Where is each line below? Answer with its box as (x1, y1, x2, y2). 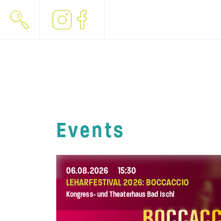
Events (56, 117, 125, 144)
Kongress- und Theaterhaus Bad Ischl (66, 189, 174, 199)
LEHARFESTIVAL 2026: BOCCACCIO (66, 177, 189, 188)
